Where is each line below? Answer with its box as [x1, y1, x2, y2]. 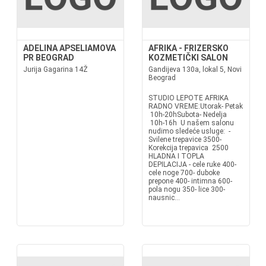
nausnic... [148, 194, 180, 202]
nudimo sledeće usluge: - [148, 127, 230, 135]
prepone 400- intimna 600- [148, 177, 232, 185]
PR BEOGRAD [23, 53, 74, 62]
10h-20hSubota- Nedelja [148, 110, 227, 119]
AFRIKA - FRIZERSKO [148, 43, 229, 53]
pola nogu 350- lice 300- [148, 185, 225, 194]
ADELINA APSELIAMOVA [23, 43, 116, 53]
